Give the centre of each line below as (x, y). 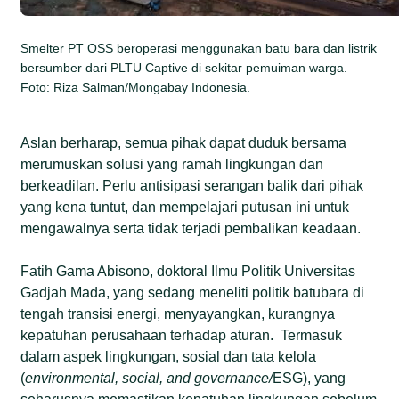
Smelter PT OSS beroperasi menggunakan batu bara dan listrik (199, 48)
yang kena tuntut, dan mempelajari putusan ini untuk (185, 207)
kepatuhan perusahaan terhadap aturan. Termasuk (182, 335)
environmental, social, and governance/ (149, 378)
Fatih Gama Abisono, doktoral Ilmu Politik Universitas (188, 271)
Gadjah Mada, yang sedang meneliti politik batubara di (193, 292)
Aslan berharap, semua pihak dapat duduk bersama (184, 142)
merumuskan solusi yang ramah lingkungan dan (172, 164)
